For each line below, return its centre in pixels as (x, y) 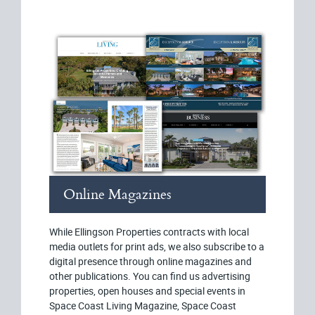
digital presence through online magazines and (150, 261)
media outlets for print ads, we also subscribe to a (157, 246)
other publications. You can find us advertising (150, 276)
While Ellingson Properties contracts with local (149, 231)
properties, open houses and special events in (147, 290)
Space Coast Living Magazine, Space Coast (143, 305)
